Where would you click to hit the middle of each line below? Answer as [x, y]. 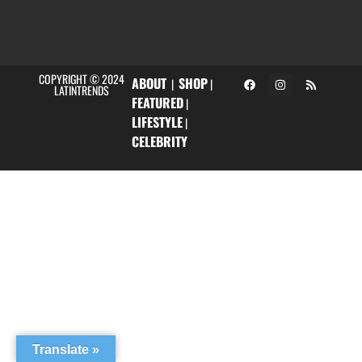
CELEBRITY [159, 141]
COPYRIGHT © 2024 [82, 78]
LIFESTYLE [157, 122]
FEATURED [157, 102]
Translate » [66, 349]
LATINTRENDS [82, 90]
